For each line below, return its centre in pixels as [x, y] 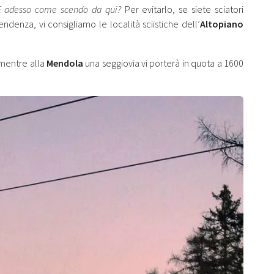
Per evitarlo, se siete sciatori [182, 9]
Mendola [65, 63]
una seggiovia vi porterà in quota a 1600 [163, 63]
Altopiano [222, 24]
